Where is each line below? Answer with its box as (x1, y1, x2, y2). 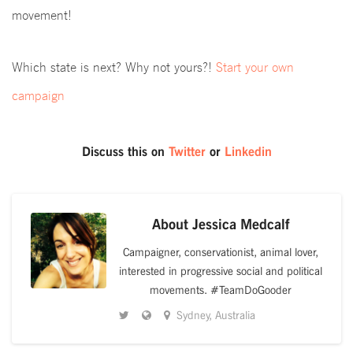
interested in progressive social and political (119, 264, 322, 278)
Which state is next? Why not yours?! (12, 60, 216, 76)
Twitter (168, 144, 206, 160)
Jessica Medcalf (192, 215, 289, 233)
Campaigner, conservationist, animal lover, (123, 245, 318, 259)
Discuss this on (81, 144, 169, 160)
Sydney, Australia (176, 308, 255, 322)
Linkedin (224, 144, 272, 160)
